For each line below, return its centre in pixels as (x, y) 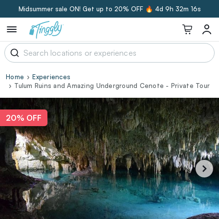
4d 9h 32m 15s (178, 9)
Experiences (52, 77)
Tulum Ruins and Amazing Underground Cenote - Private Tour (112, 86)
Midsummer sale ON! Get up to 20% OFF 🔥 (86, 9)
